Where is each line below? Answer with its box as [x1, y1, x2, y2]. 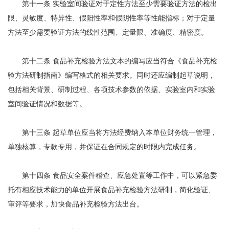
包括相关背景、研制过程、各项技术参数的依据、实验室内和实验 [8, 86, 215, 94]
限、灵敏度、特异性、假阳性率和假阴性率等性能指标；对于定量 [8, 14, 215, 22]
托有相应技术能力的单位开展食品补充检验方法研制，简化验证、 [8, 186, 215, 194]
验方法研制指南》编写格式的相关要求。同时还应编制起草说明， [8, 72, 215, 79]
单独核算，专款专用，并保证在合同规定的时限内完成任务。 [8, 143, 201, 151]
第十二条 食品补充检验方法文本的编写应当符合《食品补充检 [8, 57, 217, 65]
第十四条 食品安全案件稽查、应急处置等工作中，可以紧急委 [8, 172, 217, 179]
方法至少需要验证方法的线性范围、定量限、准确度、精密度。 [8, 29, 208, 36]
